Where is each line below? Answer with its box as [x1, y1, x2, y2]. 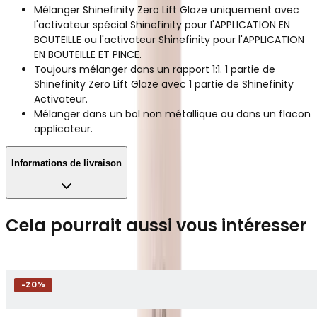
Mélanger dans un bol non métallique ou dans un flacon [34, 106, 311, 121]
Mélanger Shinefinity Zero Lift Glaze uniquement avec [34, 2, 299, 17]
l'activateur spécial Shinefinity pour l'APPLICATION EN [34, 17, 290, 32]
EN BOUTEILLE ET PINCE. [34, 47, 142, 62]
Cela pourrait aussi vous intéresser [6, 213, 306, 237]
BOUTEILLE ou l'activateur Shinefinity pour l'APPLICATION [34, 32, 304, 47]
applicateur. [34, 121, 93, 136]
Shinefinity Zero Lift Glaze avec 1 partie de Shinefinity [34, 76, 294, 91]
